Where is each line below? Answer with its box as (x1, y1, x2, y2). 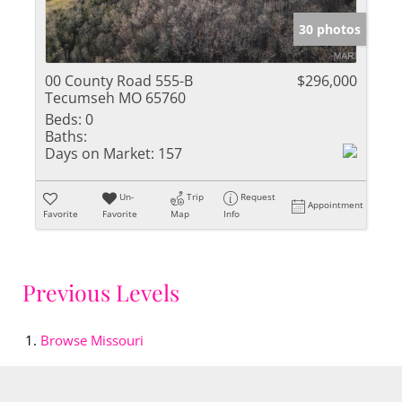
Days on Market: (45, 144, 154, 164)
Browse (40, 330, 91, 349)
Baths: (45, 127, 87, 147)
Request (240, 190, 276, 204)
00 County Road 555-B (45, 71, 193, 92)
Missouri (91, 330, 144, 349)
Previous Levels (22, 276, 179, 307)
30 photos (299, 21, 361, 39)
